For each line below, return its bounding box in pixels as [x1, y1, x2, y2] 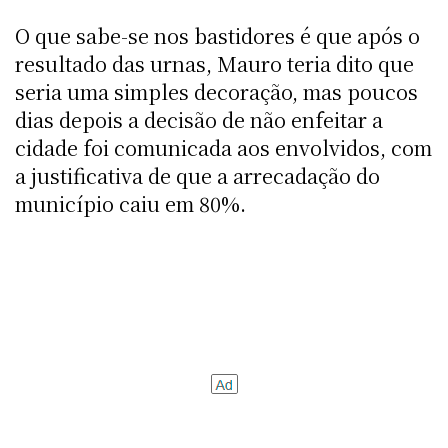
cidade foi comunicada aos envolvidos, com [15, 132, 432, 162]
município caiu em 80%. [15, 188, 246, 218]
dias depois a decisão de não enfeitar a [15, 104, 383, 134]
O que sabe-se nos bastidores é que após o [15, 20, 420, 50]
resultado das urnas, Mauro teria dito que [15, 48, 414, 78]
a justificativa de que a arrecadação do [15, 160, 380, 190]
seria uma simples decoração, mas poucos [15, 76, 418, 106]
